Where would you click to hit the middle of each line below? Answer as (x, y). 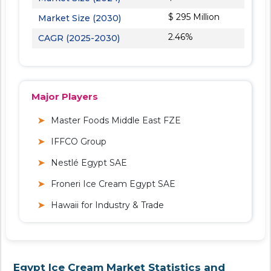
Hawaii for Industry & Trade (107, 205)
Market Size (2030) (80, 18)
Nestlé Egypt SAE (89, 162)
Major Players (65, 96)
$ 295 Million (194, 17)
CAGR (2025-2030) (79, 38)
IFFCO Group (79, 141)
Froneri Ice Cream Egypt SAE (113, 184)
